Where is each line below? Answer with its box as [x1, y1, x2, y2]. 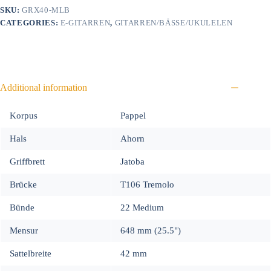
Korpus [10, 110, 38, 120]
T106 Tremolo [120, 179, 174, 189]
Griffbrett [10, 156, 45, 166]
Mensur [10, 225, 38, 235]
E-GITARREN [60, 18, 111, 27]
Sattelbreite [10, 248, 51, 258]
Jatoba [120, 156, 145, 166]
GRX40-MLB [22, 5, 71, 15]
